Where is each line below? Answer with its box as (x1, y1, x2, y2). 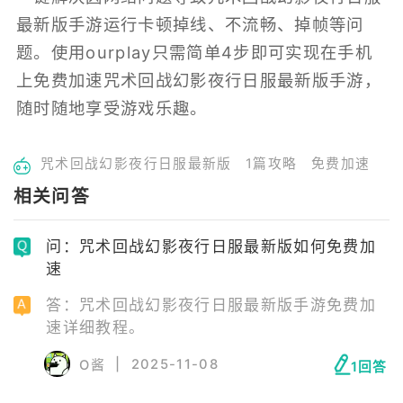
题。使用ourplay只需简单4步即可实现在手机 (15, 41, 373, 62)
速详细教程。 (46, 319, 146, 336)
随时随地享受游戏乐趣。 (15, 97, 208, 118)
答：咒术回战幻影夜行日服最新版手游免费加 (46, 297, 377, 314)
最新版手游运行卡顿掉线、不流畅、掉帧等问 (15, 13, 364, 34)
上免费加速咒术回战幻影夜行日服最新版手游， (15, 69, 382, 90)
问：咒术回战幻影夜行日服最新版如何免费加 (46, 237, 377, 256)
